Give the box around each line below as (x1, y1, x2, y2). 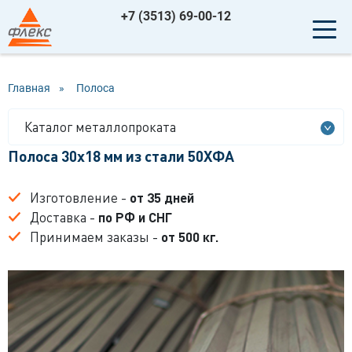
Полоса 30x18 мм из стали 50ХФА (8, 146, 234, 165)
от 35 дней (130, 189, 194, 206)
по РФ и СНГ (98, 208, 172, 225)
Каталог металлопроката (24, 118, 176, 135)
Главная (8, 81, 50, 94)
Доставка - (30, 208, 98, 225)
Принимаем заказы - (30, 228, 161, 245)
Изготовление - (30, 189, 130, 206)
